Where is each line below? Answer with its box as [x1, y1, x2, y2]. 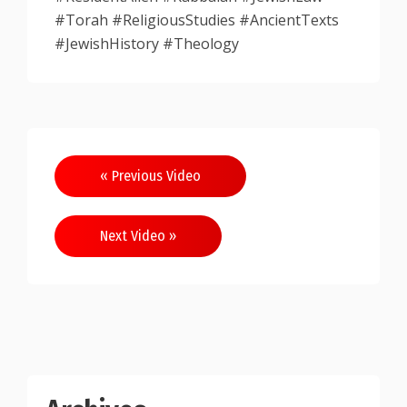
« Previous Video [100, 167, 201, 184]
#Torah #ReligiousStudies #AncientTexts [55, 10, 339, 30]
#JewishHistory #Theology [55, 34, 239, 54]
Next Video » [100, 227, 176, 244]
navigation [54, 189, 181, 223]
